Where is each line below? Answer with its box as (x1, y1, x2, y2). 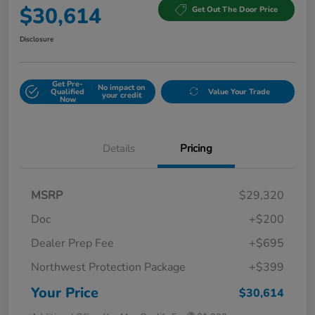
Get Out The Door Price (192, 4, 278, 15)
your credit (101, 90, 141, 101)
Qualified (51, 86, 85, 97)
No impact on (97, 82, 146, 94)
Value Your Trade (208, 86, 271, 97)
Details (103, 141, 135, 155)
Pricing (180, 141, 212, 155)
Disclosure (20, 34, 53, 44)
